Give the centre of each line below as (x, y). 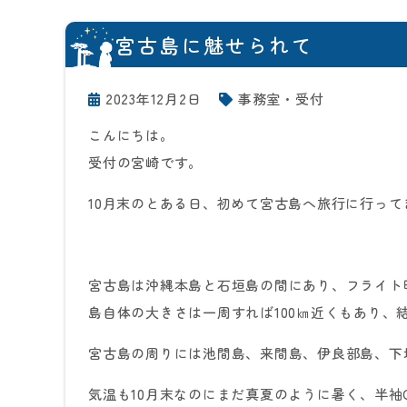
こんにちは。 (131, 135)
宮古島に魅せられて (214, 45)
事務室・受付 (281, 99)
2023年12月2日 (153, 99)
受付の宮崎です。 (145, 162)
